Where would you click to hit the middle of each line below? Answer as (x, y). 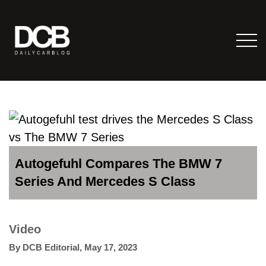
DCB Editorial (51, 247)
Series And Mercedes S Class (105, 181)
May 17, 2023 (111, 247)
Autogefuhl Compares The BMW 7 (118, 163)
